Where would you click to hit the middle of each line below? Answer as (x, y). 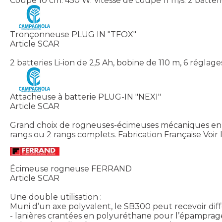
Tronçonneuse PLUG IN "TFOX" (73, 35)
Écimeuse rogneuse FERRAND (71, 169)
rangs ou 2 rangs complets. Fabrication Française (106, 135)
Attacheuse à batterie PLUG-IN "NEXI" (85, 97)
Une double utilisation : (56, 197)
